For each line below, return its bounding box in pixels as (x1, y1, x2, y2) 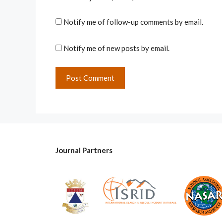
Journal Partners (55, 146, 112, 155)
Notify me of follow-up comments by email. (63, 17, 203, 27)
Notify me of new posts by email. (63, 43, 169, 53)
